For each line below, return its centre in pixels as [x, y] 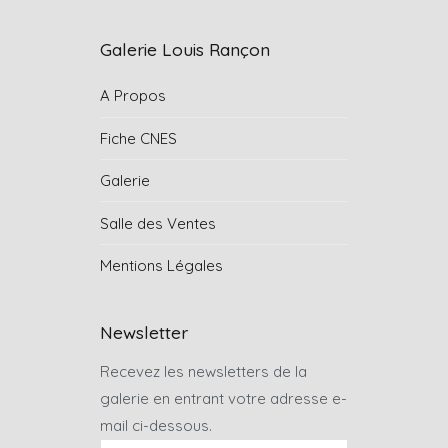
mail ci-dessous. [156, 426]
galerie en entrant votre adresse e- [223, 399]
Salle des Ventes [158, 223]
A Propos [133, 96]
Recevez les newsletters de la [203, 372]
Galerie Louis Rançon [185, 49]
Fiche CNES [138, 138]
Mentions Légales [161, 265]
